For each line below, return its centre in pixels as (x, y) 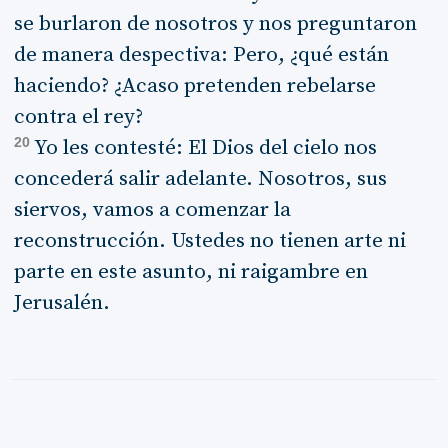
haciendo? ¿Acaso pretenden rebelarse (194, 85)
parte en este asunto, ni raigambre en (190, 271)
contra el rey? (78, 116)
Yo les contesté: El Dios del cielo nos (205, 147)
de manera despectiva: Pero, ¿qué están (201, 54)
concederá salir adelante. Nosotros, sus (200, 178)
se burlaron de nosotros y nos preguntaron (215, 23)
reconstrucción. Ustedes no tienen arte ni (209, 240)
